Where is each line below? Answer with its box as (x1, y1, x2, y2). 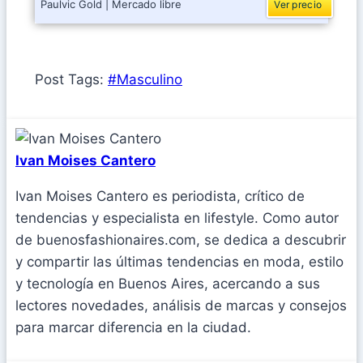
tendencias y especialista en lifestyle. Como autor (15, 210, 339, 227)
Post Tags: (35, 71, 108, 88)
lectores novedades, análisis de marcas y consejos (15, 297, 347, 314)
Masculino (117, 71, 182, 88)
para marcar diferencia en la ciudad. (15, 319, 251, 336)
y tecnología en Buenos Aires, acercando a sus (15, 275, 320, 293)
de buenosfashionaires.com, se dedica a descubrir (15, 232, 346, 249)
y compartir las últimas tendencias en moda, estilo (15, 254, 344, 271)
